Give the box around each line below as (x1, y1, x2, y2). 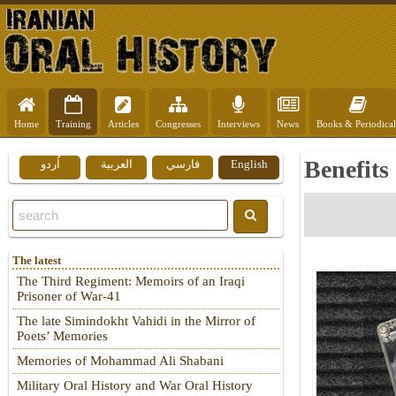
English (230, 157, 268, 171)
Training (55, 118, 91, 129)
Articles (107, 118, 139, 129)
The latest (12, 254, 61, 268)
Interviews (217, 118, 261, 129)
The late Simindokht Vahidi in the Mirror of (17, 314, 255, 329)
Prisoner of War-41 (17, 289, 121, 304)
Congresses (156, 118, 202, 129)
